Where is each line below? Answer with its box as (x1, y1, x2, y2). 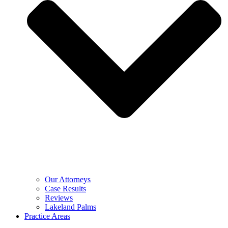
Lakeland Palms (45, 203, 96, 212)
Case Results (45, 184, 86, 193)
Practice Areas (24, 212, 70, 221)
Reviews (45, 193, 73, 203)
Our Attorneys (45, 175, 91, 184)
